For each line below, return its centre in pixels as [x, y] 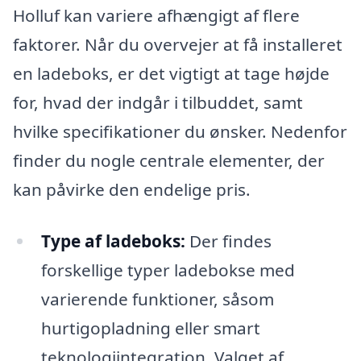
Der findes [228, 241]
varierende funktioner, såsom [157, 299]
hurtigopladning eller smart [150, 328]
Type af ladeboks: [113, 241]
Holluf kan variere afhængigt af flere [156, 16]
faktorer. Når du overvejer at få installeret [178, 45]
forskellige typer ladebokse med [168, 270]
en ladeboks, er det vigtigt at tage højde [171, 74]
